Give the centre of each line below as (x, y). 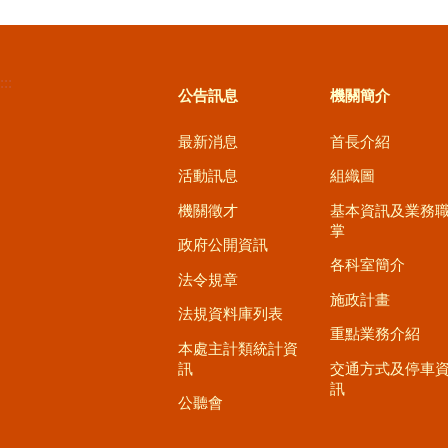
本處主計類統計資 (238, 348)
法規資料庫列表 (230, 314)
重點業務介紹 (375, 334)
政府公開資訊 (223, 245)
